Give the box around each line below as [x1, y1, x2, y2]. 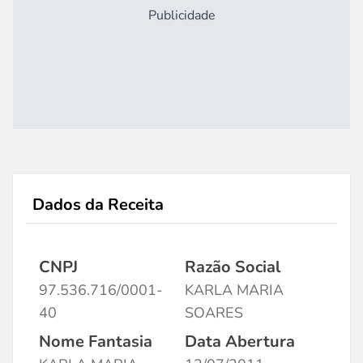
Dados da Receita [32, 194, 164, 216]
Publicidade [147, 6, 216, 24]
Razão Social [185, 256, 280, 278]
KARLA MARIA [185, 280, 284, 300]
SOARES [185, 303, 243, 322]
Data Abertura [185, 331, 295, 352]
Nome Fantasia [39, 331, 152, 352]
